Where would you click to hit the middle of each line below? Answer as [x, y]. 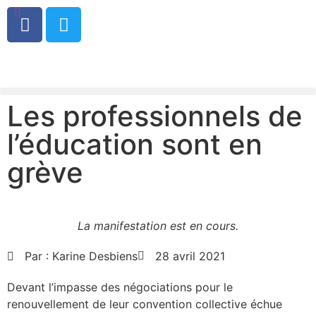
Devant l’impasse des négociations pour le [120, 287]
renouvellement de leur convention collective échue [145, 304]
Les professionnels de [155, 116]
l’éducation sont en [135, 145]
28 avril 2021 [190, 256]
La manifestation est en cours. [158, 226]
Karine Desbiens [93, 256]
